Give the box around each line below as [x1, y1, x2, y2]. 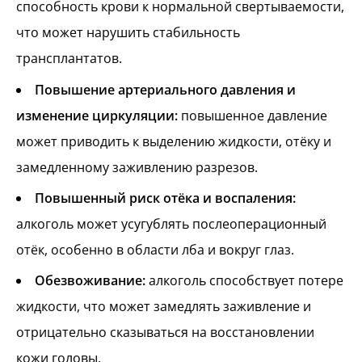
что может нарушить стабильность [16, 23, 240, 42]
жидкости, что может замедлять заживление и [16, 297, 311, 316]
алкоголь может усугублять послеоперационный [16, 214, 326, 233]
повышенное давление [178, 106, 327, 124]
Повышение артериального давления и [35, 80, 296, 99]
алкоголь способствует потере [145, 271, 343, 290]
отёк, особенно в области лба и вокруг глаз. [16, 240, 294, 259]
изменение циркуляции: [16, 106, 178, 124]
